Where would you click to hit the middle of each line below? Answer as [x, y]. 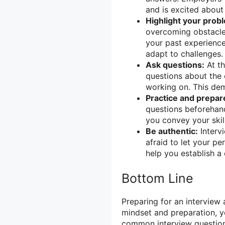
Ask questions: [175, 65]
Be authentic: [172, 131]
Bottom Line [157, 179]
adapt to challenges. [184, 54]
